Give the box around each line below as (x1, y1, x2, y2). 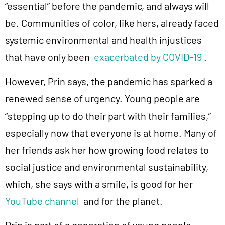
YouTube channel (5, 194, 79, 207)
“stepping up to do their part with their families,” (5, 109, 211, 122)
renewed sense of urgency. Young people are (5, 92, 200, 104)
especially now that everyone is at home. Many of (5, 126, 217, 139)
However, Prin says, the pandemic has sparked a (5, 75, 212, 87)
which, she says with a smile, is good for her (5, 177, 193, 190)
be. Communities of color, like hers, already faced (5, 17, 219, 29)
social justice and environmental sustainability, (5, 160, 208, 173)
